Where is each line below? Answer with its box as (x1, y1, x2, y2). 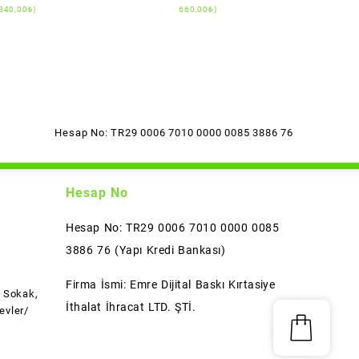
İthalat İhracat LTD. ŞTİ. (66, 300, 196, 313)
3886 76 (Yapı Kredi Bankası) (66, 243, 226, 256)
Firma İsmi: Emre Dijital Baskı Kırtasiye (66, 277, 276, 291)
